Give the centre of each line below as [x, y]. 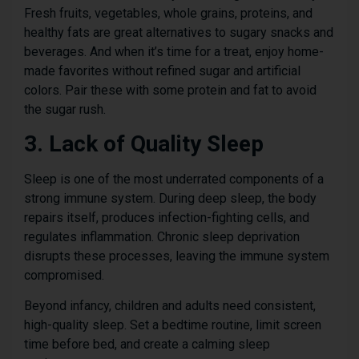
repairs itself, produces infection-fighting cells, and [167, 217]
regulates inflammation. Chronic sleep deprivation [162, 236]
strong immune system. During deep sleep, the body [170, 198]
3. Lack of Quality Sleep [144, 143]
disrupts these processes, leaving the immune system [177, 256]
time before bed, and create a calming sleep [147, 345]
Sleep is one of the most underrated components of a [174, 179]
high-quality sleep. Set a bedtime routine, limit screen [173, 325]
